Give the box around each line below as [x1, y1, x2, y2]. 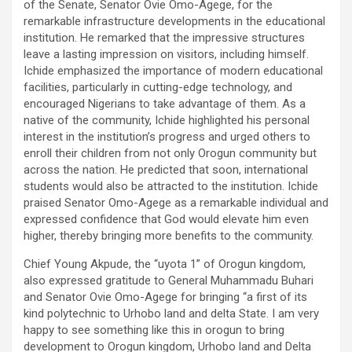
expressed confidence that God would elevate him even [24, 211, 309, 226]
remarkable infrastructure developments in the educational [24, 13, 325, 28]
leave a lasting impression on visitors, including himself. [24, 46, 309, 61]
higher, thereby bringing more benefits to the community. [24, 228, 313, 243]
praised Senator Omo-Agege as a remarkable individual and [24, 195, 328, 210]
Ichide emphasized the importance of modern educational [24, 63, 323, 78]
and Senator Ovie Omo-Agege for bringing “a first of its [24, 289, 307, 304]
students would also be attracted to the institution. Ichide [24, 178, 318, 193]
